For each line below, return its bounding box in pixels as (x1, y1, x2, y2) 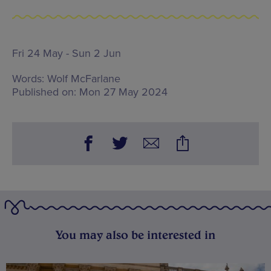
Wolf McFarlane (47, 71, 121, 85)
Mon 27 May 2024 (79, 85, 168, 99)
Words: (12, 71, 44, 85)
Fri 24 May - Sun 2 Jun (12, 46, 121, 60)
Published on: (12, 85, 76, 99)
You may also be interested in (56, 227, 215, 242)
